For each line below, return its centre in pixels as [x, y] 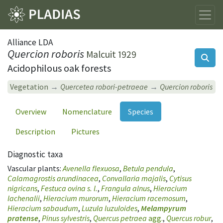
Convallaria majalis [134, 178]
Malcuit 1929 [111, 55]
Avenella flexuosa [91, 168]
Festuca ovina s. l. [69, 188]
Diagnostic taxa [35, 154]
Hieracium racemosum [149, 198]
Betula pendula [148, 168]
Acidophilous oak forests [59, 68]
